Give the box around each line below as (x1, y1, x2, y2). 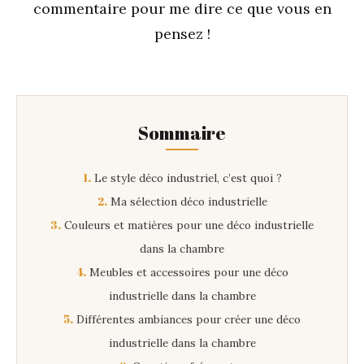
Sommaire (138, 121, 226, 145)
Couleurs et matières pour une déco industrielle (61, 218, 314, 232)
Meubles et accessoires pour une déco (85, 265, 288, 279)
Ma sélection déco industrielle (106, 194, 267, 209)
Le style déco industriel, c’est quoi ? (90, 171, 282, 185)
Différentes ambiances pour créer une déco (73, 312, 301, 327)
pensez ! (154, 24, 210, 43)
